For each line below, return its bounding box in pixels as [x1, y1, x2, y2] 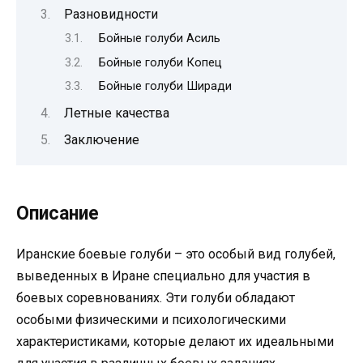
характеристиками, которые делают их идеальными [16, 334, 334, 350]
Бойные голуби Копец [98, 54, 222, 70]
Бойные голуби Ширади [98, 79, 232, 94]
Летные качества [64, 105, 169, 121]
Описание [16, 203, 99, 225]
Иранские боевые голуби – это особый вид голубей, [16, 246, 335, 263]
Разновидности [64, 6, 158, 22]
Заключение [64, 131, 139, 147]
